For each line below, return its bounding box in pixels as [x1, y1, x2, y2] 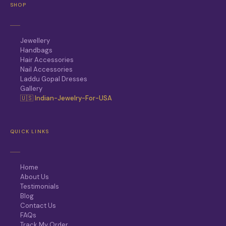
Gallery [20, 84, 42, 93]
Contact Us [20, 201, 56, 210]
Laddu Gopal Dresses [20, 74, 87, 83]
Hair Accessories [20, 55, 74, 64]
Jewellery [20, 36, 50, 45]
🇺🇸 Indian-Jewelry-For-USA [20, 93, 112, 102]
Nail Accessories [20, 65, 73, 74]
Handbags [20, 45, 52, 54]
